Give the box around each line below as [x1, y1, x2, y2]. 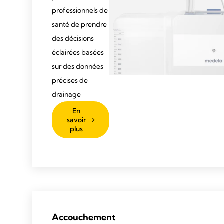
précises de [52, 75, 88, 85]
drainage [52, 89, 81, 99]
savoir [66, 115, 86, 124]
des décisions [52, 33, 94, 43]
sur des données [52, 61, 103, 71]
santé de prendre [52, 19, 107, 29]
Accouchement [52, 211, 116, 223]
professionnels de [52, 5, 108, 15]
